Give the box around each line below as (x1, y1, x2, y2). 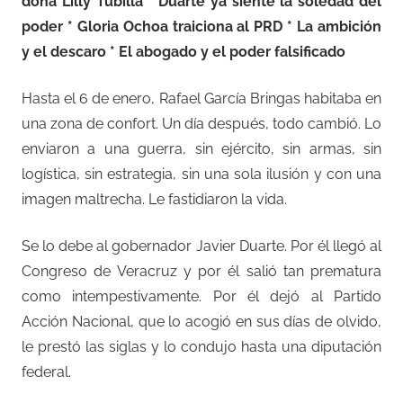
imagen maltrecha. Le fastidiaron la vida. (22, 190, 287, 208)
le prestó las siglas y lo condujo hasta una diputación (22, 337, 381, 355)
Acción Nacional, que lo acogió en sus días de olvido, (22, 312, 381, 330)
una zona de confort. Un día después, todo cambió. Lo (22, 114, 381, 132)
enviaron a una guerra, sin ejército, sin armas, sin (22, 139, 381, 157)
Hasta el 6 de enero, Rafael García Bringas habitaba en (22, 89, 381, 107)
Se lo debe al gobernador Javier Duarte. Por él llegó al (22, 237, 381, 255)
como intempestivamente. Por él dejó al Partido (22, 287, 381, 305)
